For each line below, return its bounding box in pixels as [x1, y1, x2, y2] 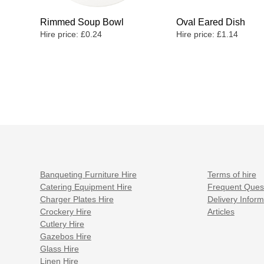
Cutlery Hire [39, 220, 84, 229]
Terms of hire [207, 170, 256, 180]
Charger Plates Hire [39, 195, 114, 204]
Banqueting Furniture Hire [39, 170, 137, 180]
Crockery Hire [39, 207, 91, 217]
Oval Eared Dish [176, 17, 245, 28]
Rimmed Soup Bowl [39, 17, 124, 28]
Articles [207, 207, 235, 217]
